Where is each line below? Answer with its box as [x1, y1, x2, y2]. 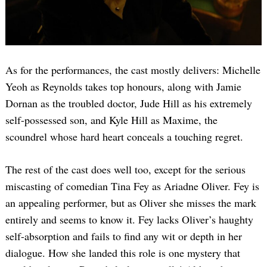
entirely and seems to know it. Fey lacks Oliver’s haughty [5, 212, 253, 227]
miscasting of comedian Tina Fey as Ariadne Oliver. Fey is [5, 179, 259, 194]
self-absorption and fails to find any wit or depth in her [5, 229, 242, 244]
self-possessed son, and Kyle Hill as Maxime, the [5, 113, 218, 128]
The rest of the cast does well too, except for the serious [5, 162, 246, 177]
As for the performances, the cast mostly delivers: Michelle [5, 63, 260, 77]
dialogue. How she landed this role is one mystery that [5, 246, 240, 260]
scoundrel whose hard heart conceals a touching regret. [5, 129, 247, 144]
